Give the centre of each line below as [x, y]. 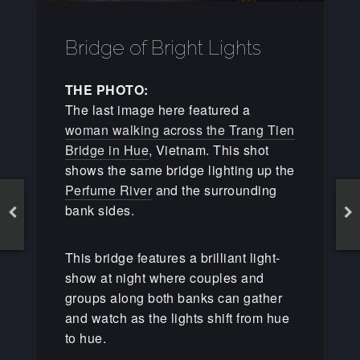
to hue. [86, 337]
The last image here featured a [157, 109]
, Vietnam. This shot [209, 149]
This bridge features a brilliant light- [172, 257]
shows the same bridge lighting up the [180, 170]
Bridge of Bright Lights [163, 47]
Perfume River [108, 190]
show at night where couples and [164, 277]
